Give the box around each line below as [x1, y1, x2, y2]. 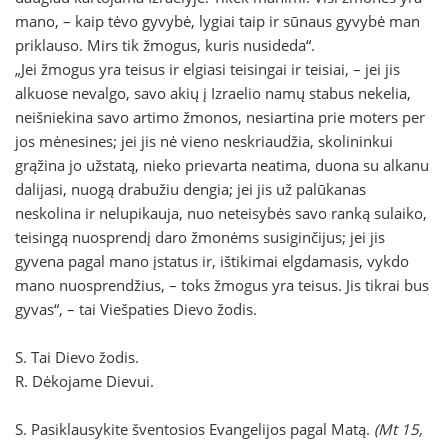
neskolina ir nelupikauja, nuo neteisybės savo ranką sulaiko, [15, 203, 427, 224]
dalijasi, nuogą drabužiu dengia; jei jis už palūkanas [15, 179, 366, 200]
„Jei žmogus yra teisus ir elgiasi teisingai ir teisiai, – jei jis [15, 59, 400, 80]
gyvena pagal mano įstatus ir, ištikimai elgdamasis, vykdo [15, 251, 409, 272]
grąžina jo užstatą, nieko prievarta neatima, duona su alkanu [15, 155, 429, 176]
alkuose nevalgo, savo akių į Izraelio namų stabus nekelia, [15, 83, 411, 104]
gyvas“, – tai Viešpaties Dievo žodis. [15, 299, 257, 320]
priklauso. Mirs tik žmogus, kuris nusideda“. [15, 35, 315, 56]
